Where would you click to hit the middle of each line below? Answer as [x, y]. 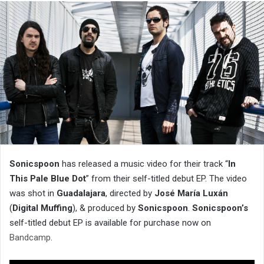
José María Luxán [191, 194]
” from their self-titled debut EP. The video [166, 179]
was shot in [33, 194]
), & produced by [105, 208]
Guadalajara [81, 194]
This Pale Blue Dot [48, 179]
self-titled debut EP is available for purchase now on [110, 223]
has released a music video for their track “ [144, 164]
